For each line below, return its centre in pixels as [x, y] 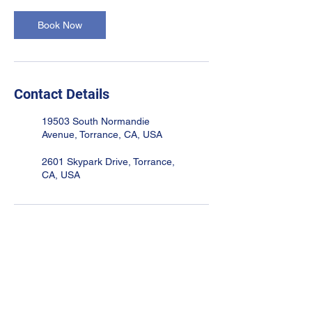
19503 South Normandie [96, 121]
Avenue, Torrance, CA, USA [102, 134]
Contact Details [62, 94]
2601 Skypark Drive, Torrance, [108, 162]
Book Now [60, 25]
